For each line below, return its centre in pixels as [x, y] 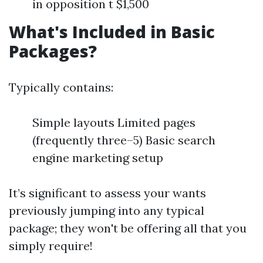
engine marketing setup [98, 158]
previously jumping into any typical [107, 210]
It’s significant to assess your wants [107, 193]
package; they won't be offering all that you [128, 228]
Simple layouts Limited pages [114, 122]
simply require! [51, 246]
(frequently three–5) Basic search [124, 140]
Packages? [53, 51]
